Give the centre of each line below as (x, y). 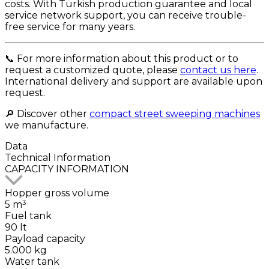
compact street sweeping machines (175, 113)
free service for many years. (70, 26)
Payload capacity (45, 238)
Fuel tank (28, 216)
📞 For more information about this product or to (122, 58)
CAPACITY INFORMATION (67, 169)
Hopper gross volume (57, 193)
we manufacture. (47, 125)
